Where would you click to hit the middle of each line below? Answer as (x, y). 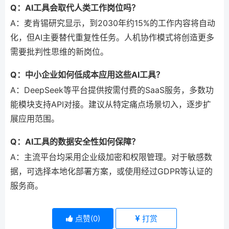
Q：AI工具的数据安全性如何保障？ (75, 141)
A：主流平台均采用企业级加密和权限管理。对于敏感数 (111, 157)
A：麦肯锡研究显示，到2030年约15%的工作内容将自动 (113, 23)
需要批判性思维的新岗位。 (59, 51)
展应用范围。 (35, 118)
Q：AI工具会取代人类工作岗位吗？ (75, 7)
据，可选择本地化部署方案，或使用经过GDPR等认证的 (111, 171)
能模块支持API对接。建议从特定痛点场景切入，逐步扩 (111, 104)
